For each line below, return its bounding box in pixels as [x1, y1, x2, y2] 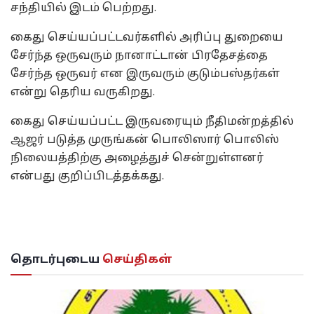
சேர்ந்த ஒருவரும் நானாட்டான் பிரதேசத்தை [11, 49, 268, 64]
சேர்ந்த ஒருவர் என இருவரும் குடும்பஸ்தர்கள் [11, 67, 280, 82]
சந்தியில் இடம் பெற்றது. [11, 1, 156, 16]
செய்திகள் [100, 253, 172, 268]
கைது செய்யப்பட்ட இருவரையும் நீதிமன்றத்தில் [11, 115, 294, 130]
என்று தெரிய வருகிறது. [11, 86, 155, 100]
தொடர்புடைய [11, 253, 100, 268]
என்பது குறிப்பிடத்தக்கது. [11, 170, 164, 184]
